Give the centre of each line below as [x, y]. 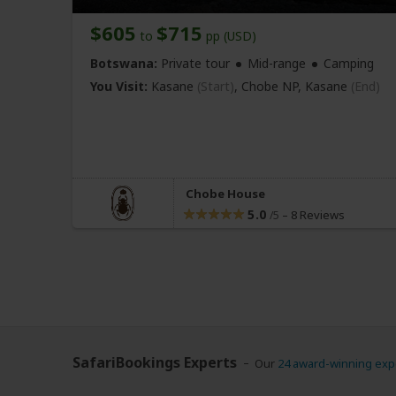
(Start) [216, 87]
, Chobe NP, [270, 87]
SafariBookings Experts [155, 362]
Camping [349, 64]
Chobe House [225, 194]
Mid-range [277, 64]
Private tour [194, 64]
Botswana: [124, 64]
